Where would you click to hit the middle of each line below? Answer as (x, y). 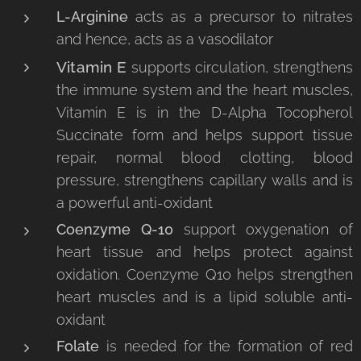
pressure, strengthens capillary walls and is (205, 180)
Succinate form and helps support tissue (205, 135)
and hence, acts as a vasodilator (165, 39)
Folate (81, 346)
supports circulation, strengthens (240, 67)
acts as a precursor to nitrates (241, 17)
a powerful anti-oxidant (135, 203)
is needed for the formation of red (230, 346)
